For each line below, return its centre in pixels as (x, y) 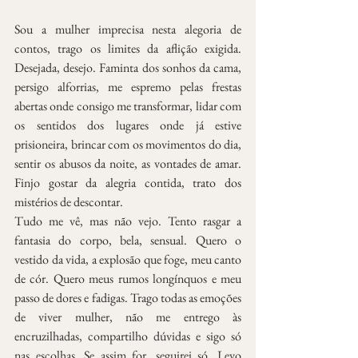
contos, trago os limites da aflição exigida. (128, 48)
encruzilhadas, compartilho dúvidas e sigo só (128, 336)
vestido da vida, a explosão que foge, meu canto (128, 259)
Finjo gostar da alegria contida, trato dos (128, 182)
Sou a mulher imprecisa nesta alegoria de (128, 29)
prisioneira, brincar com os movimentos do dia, (128, 144)
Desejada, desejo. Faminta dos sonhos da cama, (128, 67)
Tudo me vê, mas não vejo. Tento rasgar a (128, 221)
